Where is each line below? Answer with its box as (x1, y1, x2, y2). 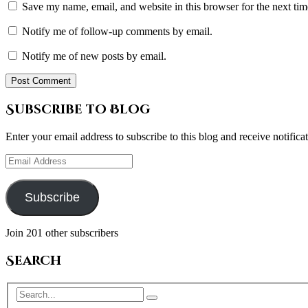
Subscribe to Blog (5, 100, 151, 118)
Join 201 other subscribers (5, 227, 118, 239)
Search (5, 252, 61, 270)
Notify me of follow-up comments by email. (22, 25, 212, 37)
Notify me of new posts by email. (22, 49, 166, 62)
